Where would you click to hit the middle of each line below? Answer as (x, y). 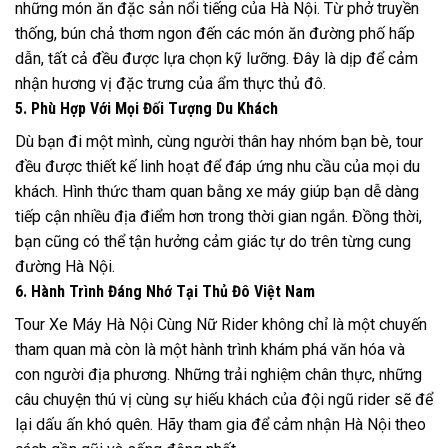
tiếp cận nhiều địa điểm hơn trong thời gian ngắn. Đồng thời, (218, 217)
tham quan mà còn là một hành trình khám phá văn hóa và (210, 350)
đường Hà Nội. (65, 267)
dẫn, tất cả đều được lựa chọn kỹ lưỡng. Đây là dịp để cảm (216, 59)
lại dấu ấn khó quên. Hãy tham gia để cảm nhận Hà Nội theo (220, 425)
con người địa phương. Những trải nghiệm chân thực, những (218, 375)
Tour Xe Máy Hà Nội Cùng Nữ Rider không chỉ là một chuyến (221, 325)
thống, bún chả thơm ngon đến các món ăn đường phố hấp (215, 34)
